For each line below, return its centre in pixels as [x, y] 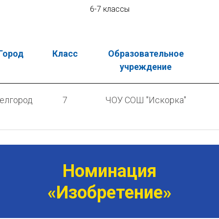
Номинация [109, 171]
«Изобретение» [109, 192]
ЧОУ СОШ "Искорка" [146, 100]
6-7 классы [109, 9]
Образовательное [146, 53]
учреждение [146, 66]
